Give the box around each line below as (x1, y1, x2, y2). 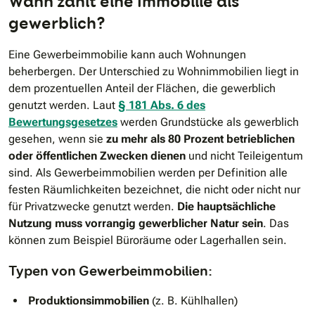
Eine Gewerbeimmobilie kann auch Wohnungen (8, 48, 246, 62)
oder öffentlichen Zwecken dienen (8, 149, 186, 163)
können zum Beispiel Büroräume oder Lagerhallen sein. (8, 233, 287, 247)
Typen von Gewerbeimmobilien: (8, 262, 212, 281)
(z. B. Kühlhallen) (149, 294, 238, 308)
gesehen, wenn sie (8, 132, 106, 146)
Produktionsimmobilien (28, 294, 149, 308)
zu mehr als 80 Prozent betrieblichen (106, 132, 295, 146)
